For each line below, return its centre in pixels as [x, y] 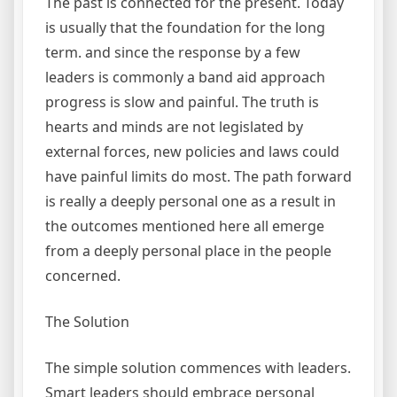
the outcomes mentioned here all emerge [185, 226]
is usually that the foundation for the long [185, 28]
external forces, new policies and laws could [192, 152]
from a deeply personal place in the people [188, 251]
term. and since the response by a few [173, 53]
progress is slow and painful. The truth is [182, 102]
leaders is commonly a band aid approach [185, 78]
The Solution [87, 322]
